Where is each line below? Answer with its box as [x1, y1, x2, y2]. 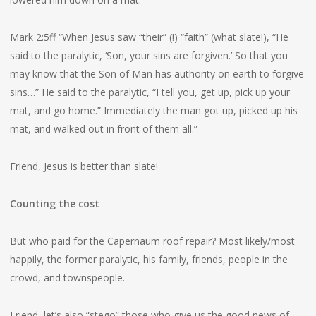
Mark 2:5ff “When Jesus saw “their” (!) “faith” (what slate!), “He [9, 30, 288, 44]
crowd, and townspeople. [9, 271, 125, 284]
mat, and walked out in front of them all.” [9, 122, 197, 135]
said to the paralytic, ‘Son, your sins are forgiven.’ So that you [9, 49, 288, 62]
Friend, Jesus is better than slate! [9, 159, 158, 173]
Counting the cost [9, 197, 99, 210]
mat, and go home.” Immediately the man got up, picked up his [9, 104, 298, 117]
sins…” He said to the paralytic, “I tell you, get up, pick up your [9, 85, 290, 99]
